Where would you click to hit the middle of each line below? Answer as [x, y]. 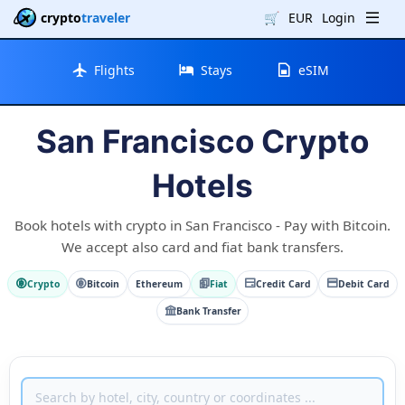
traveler [106, 18]
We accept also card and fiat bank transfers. [202, 246]
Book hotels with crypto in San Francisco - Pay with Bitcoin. [202, 225]
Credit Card [283, 283]
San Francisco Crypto [202, 141]
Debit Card [363, 283]
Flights [114, 70]
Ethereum [159, 283]
